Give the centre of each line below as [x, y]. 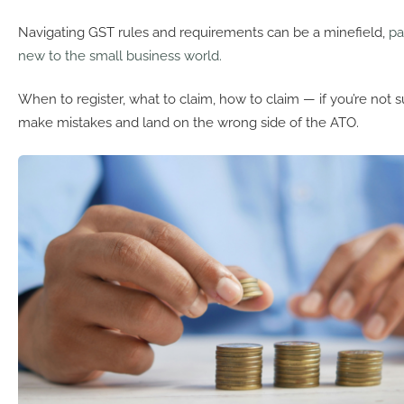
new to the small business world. [120, 55]
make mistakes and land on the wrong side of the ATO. [188, 123]
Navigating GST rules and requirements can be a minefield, [203, 32]
